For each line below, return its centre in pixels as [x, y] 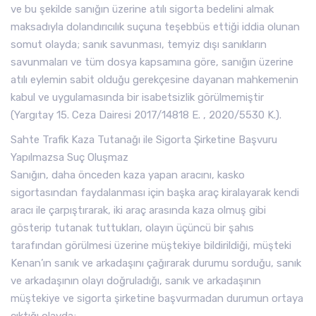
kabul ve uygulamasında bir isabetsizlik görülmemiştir [137, 97]
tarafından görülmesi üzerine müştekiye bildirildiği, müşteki [151, 245]
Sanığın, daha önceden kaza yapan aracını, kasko [128, 175]
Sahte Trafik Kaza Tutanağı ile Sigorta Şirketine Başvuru [144, 140]
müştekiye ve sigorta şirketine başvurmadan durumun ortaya [157, 298]
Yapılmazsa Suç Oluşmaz [69, 157]
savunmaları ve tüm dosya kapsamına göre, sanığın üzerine [152, 62]
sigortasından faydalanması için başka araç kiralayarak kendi [155, 193]
